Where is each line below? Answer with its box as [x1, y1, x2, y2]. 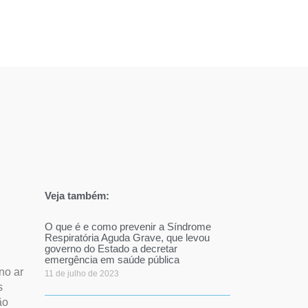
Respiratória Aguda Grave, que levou [44, 232, 210, 243]
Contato [108, 25, 150, 37]
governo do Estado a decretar [44, 243, 177, 254]
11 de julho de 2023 [44, 269, 119, 278]
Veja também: [44, 190, 109, 201]
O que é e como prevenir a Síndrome [44, 221, 211, 232]
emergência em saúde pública [44, 254, 179, 265]
